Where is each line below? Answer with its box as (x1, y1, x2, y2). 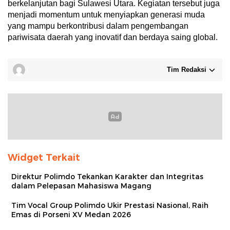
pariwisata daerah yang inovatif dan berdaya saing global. (8, 32, 218, 42)
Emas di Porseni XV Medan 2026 (11, 209, 131, 219)
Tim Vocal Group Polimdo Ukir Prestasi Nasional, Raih (11, 200, 208, 210)
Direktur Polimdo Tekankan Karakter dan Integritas (11, 171, 203, 181)
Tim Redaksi (167, 65, 206, 73)
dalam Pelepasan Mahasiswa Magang (11, 181, 151, 190)
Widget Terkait (8, 151, 80, 163)
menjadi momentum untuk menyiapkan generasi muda (8, 10, 205, 19)
